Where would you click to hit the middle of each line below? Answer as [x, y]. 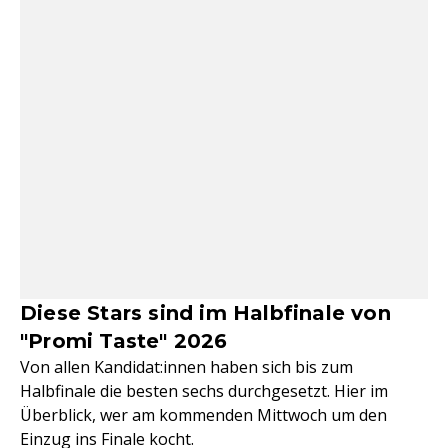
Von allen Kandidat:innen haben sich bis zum [186, 367]
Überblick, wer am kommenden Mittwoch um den [203, 415]
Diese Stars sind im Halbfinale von [205, 313]
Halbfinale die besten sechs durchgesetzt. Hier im [204, 391]
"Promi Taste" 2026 [124, 341]
